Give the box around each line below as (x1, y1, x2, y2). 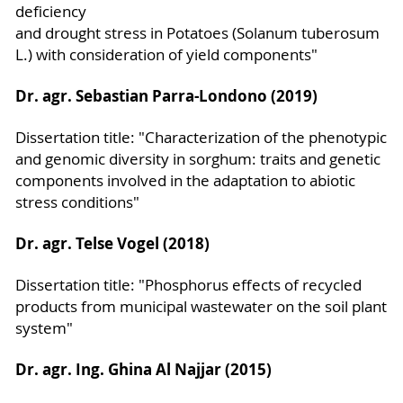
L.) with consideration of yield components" (14, 44, 318, 65)
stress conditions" (14, 192, 139, 212)
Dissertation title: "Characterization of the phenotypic (14, 127, 387, 148)
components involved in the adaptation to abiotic (14, 170, 355, 191)
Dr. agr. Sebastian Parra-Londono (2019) (14, 85, 318, 106)
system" (14, 318, 73, 338)
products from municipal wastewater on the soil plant (14, 296, 387, 317)
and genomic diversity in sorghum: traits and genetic (14, 148, 381, 169)
